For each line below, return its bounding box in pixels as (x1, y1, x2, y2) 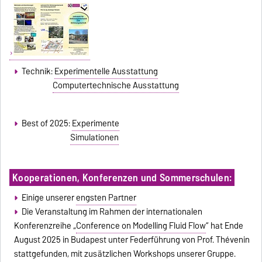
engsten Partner (75, 190, 136, 205)
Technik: (21, 64, 54, 78)
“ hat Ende (206, 218, 244, 233)
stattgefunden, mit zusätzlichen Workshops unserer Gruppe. (14, 246, 236, 261)
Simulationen (70, 130, 119, 145)
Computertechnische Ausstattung (53, 78, 180, 92)
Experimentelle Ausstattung (54, 64, 158, 78)
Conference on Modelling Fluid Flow (76, 218, 206, 233)
